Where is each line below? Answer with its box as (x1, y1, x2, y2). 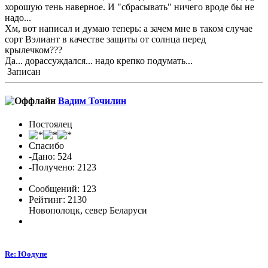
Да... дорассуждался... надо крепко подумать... (5, 55, 193, 66)
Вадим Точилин (58, 95, 126, 106)
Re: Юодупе (5, 249, 47, 259)
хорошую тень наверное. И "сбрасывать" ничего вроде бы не (5, 1, 254, 12)
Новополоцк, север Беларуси (29, 205, 147, 216)
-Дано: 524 (29, 151, 72, 162)
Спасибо (29, 141, 64, 151)
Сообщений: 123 (29, 184, 96, 194)
